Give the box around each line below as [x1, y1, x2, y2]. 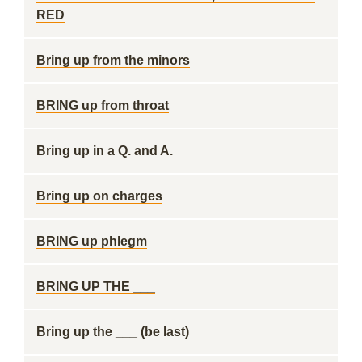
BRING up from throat [36, 99, 169, 112]
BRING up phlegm [36, 234, 147, 248]
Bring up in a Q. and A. [36, 144, 173, 158]
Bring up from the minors [36, 53, 190, 67]
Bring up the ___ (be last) [36, 325, 189, 339]
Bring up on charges [36, 189, 162, 203]
